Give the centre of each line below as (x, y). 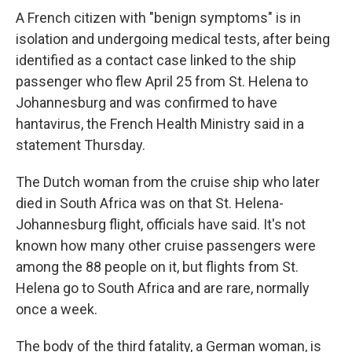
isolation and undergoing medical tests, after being (173, 39)
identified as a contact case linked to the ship (156, 60)
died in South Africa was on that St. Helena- (150, 203)
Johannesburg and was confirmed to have (147, 103)
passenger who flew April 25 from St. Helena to (162, 81)
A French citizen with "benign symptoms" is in (158, 18)
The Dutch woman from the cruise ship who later (168, 182)
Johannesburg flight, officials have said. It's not (161, 224)
